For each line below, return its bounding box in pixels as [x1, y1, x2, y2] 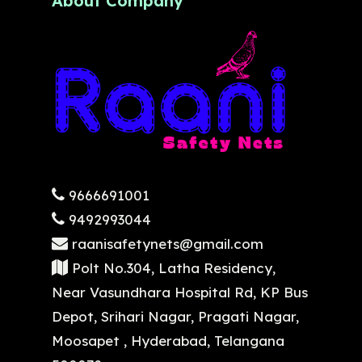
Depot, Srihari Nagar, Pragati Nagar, [52, 307, 299, 325]
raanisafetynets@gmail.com [68, 234, 263, 252]
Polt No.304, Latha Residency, [68, 259, 276, 276]
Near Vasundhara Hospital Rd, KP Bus [52, 283, 308, 301]
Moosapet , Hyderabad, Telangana [52, 331, 284, 349]
